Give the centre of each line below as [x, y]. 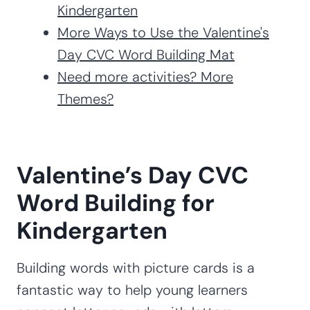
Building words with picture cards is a [136, 267]
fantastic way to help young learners [132, 290]
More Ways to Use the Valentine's [163, 32]
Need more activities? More [145, 76]
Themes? [85, 99]
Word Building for [116, 203]
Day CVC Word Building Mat [146, 54]
